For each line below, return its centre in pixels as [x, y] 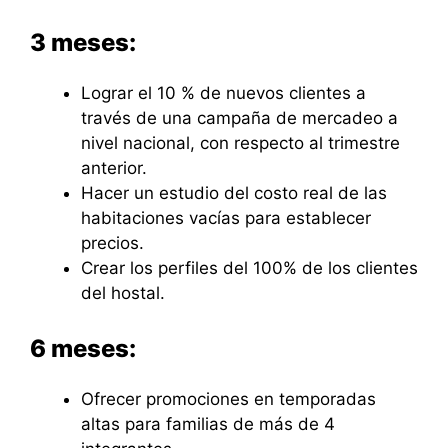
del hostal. [123, 292]
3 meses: [83, 42]
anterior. [114, 167]
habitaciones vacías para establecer [226, 217]
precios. [112, 242]
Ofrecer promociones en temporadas [228, 399]
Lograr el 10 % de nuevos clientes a [223, 92]
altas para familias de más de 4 [208, 424]
